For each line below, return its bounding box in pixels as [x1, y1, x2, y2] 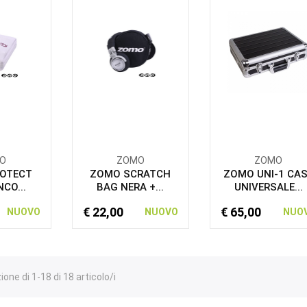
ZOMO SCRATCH [90, 168, 171, 180]
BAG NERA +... [97, 181, 164, 193]
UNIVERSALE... [234, 181, 303, 193]
